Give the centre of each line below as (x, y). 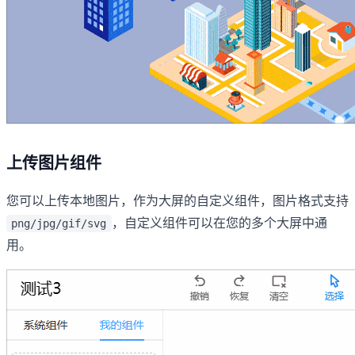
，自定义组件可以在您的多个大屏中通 (219, 223)
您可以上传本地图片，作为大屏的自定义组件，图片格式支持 (177, 200)
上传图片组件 (54, 163)
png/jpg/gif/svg (59, 223)
